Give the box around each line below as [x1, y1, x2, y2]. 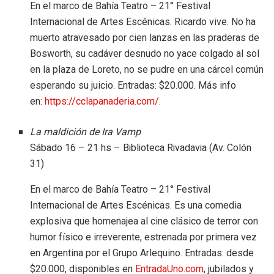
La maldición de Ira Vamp [30, 124, 141, 139]
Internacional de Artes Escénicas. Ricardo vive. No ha [30, 15, 256, 28]
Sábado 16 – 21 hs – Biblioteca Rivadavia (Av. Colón [30, 140, 252, 155]
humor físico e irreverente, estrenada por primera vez [30, 231, 257, 243]
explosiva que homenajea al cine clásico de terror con [30, 215, 259, 227]
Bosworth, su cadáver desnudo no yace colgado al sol [30, 47, 260, 59]
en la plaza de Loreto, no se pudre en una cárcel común [30, 63, 264, 75]
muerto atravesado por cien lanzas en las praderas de [30, 31, 260, 43]
